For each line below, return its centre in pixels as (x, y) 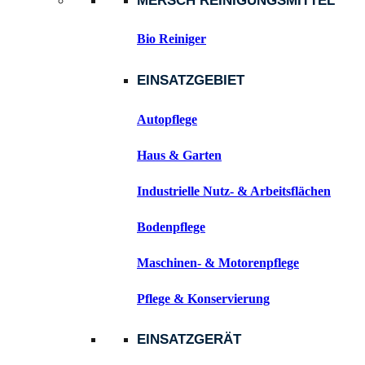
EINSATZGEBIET (191, 81)
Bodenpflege (171, 226)
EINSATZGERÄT (189, 340)
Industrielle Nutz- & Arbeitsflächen (234, 191)
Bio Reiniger (172, 39)
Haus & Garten (179, 155)
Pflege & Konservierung (203, 298)
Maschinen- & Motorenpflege (218, 262)
